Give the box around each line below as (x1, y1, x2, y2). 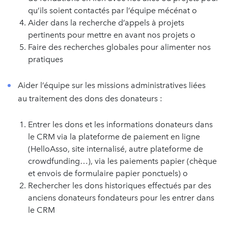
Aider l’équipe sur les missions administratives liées (18, 80, 206, 90)
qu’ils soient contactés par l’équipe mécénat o (28, 6, 197, 15)
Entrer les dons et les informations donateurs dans (28, 120, 213, 129)
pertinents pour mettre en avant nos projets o (28, 30, 195, 40)
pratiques (28, 54, 63, 64)
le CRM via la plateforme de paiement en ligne (28, 132, 200, 141)
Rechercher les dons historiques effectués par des (28, 181, 211, 190)
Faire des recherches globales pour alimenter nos (28, 42, 211, 52)
